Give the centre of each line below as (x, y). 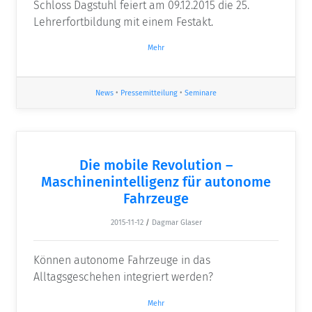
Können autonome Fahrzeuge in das (122, 260)
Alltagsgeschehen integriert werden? (123, 277)
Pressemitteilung (149, 93)
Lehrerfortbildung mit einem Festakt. (123, 22)
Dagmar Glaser (177, 223)
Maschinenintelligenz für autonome (156, 182)
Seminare (201, 93)
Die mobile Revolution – (156, 165)
